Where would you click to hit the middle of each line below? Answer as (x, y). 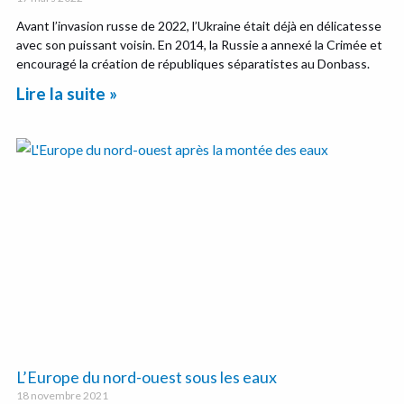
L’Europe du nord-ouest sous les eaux (147, 376)
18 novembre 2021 (63, 395)
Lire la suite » (67, 94)
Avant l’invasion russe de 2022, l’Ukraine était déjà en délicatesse (199, 26)
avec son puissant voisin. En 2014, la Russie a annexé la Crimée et (200, 45)
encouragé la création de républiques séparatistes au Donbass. (193, 64)
